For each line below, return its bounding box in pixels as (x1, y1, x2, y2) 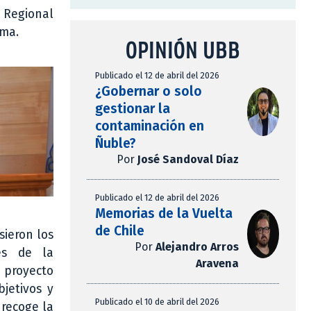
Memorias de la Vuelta (95, 205, 233, 222)
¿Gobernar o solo (95, 83, 202, 100)
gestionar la (95, 101, 170, 117)
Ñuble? (95, 135, 136, 152)
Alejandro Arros (155, 240, 239, 254)
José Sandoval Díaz (137, 153, 239, 167)
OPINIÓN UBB (126, 36, 240, 64)
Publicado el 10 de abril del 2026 (95, 296, 219, 308)
